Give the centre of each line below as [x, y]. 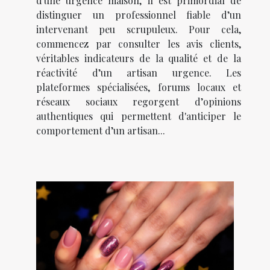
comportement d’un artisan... [101, 130]
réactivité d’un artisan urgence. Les [139, 72]
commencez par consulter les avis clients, [139, 43]
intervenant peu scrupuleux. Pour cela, [139, 29]
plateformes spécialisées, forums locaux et [139, 87]
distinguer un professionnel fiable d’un [139, 14]
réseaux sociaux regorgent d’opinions [139, 101]
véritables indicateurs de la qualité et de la [139, 58]
